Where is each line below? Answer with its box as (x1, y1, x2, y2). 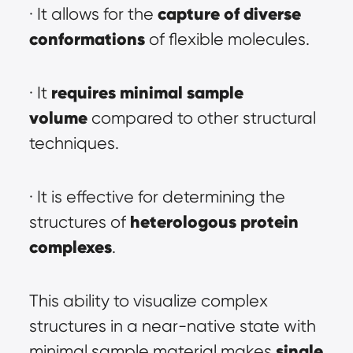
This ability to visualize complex (28, 291, 268, 310)
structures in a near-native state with (28, 316, 316, 336)
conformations (28, 28, 145, 50)
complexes (28, 236, 112, 258)
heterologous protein (129, 211, 299, 232)
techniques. (28, 133, 119, 153)
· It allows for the (28, 4, 158, 24)
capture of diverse (157, 3, 301, 24)
